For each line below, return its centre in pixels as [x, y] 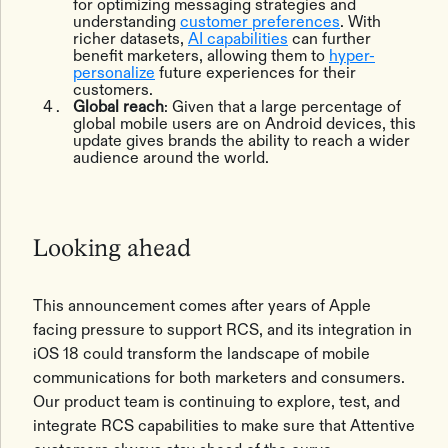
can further [329, 38]
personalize [114, 72]
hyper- [352, 55]
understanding [126, 21]
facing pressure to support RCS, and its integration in [222, 329]
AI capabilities [238, 38]
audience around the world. [173, 157]
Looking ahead [112, 249]
